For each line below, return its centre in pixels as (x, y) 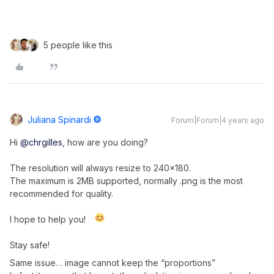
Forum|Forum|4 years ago (218, 120)
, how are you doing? (105, 142)
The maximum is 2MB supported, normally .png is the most (126, 181)
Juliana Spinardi (59, 120)
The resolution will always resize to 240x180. (100, 168)
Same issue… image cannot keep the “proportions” (113, 263)
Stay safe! (30, 245)
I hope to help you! (48, 219)
